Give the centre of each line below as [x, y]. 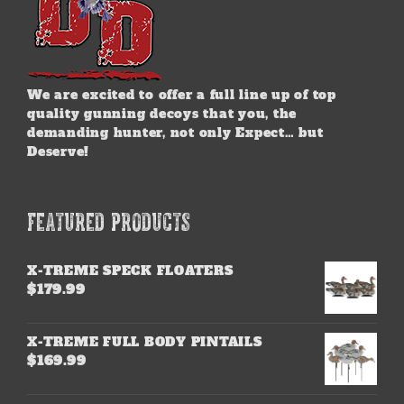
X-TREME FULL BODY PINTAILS [145, 342]
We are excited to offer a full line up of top [182, 95]
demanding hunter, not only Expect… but [175, 133]
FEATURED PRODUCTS [109, 221]
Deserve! [58, 151]
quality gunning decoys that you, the [162, 114]
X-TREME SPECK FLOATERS [130, 271]
